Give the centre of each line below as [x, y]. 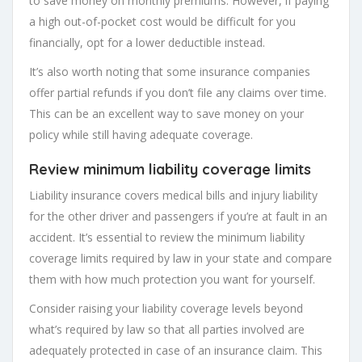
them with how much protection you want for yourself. [172, 280]
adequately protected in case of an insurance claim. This [176, 351]
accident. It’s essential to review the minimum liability [167, 238]
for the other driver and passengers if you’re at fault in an [178, 217]
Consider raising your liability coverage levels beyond [166, 309]
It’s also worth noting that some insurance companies [170, 72]
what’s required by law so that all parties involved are [167, 330]
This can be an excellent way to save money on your [166, 114]
